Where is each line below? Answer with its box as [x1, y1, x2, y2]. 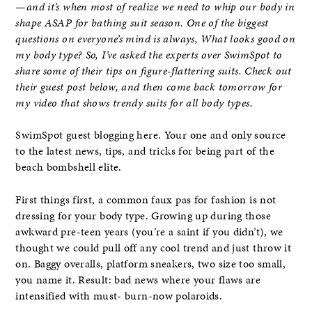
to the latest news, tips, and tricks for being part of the [15, 143, 275, 159]
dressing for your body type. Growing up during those [15, 208, 271, 224]
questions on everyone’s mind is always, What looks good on [15, 31, 296, 47]
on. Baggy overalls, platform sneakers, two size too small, [15, 256, 286, 272]
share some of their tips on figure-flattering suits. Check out [15, 63, 292, 79]
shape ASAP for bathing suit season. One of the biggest [15, 15, 269, 31]
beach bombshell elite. [15, 159, 122, 175]
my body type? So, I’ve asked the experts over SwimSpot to [15, 47, 283, 63]
